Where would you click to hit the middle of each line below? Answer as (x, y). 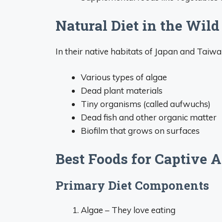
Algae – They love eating (128, 210)
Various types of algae (124, 77)
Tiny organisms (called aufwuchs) (146, 104)
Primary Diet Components (132, 185)
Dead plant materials (122, 90)
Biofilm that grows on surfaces (140, 131)
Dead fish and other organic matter (149, 117)
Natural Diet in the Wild (138, 25)
